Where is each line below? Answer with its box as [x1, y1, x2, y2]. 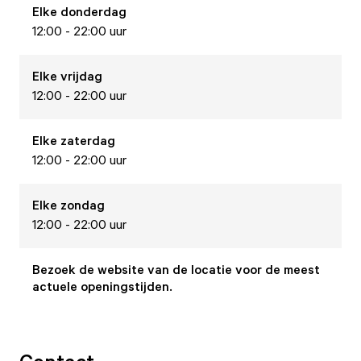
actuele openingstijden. [32, 278, 172, 294]
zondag [60, 197, 105, 213]
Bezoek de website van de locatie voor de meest [32, 261, 320, 277]
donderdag [60, 3, 127, 19]
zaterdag [60, 132, 115, 148]
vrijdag [60, 68, 102, 84]
